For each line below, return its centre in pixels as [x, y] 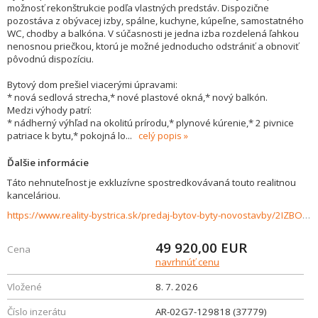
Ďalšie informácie [48, 163]
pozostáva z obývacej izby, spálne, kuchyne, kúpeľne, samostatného [155, 21]
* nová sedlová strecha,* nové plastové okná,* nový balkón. [137, 97]
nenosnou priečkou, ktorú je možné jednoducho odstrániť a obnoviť [153, 46]
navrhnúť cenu [187, 262]
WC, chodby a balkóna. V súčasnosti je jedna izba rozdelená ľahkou [153, 33]
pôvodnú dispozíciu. [50, 59]
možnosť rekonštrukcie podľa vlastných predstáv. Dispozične [138, 8]
